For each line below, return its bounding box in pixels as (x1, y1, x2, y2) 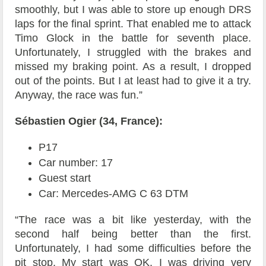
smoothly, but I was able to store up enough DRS (15, 4, 251, 16)
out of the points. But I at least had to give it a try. (15, 75, 251, 87)
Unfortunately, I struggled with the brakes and (15, 46, 251, 59)
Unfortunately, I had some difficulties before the (15, 242, 251, 255)
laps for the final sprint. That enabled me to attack (15, 18, 251, 30)
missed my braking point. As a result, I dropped (15, 61, 251, 73)
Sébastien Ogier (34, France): (15, 115, 163, 128)
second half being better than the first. (15, 228, 251, 240)
